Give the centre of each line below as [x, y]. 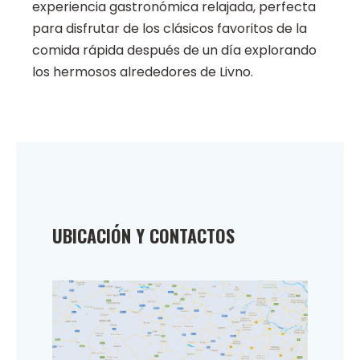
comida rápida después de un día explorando [174, 51]
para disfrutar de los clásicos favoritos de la [170, 29]
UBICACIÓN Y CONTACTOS [143, 236]
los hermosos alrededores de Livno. [143, 72]
